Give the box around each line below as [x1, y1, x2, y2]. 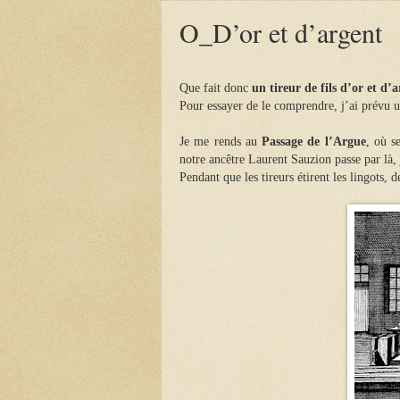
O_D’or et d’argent [179, 14, 382, 50]
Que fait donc [179, 80, 252, 95]
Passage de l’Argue [262, 134, 366, 148]
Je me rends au [179, 134, 262, 148]
